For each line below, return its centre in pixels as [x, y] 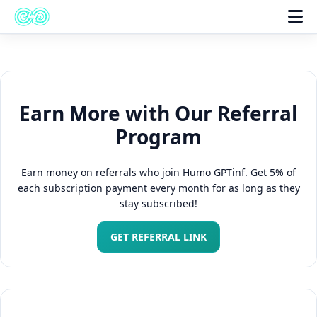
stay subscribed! [158, 204]
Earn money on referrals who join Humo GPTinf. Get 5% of [158, 173]
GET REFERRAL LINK [158, 237]
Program [158, 137]
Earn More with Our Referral [158, 114]
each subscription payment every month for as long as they [158, 188]
